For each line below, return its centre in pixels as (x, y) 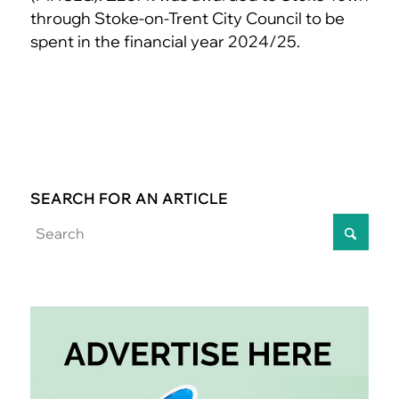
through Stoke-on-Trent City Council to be (187, 18)
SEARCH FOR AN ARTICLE (129, 198)
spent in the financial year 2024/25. (165, 41)
